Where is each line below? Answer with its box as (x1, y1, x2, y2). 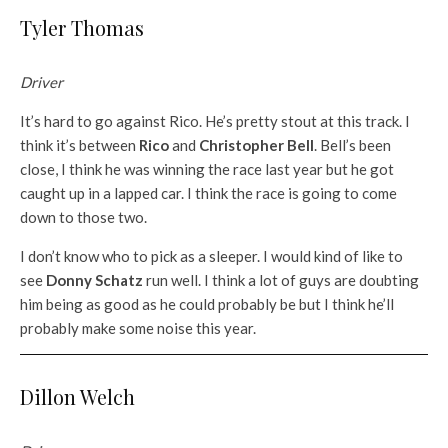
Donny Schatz (46, 271, 143, 290)
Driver (20, 73, 63, 92)
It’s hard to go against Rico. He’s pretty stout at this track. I (20, 112, 410, 131)
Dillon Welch (20, 383, 135, 411)
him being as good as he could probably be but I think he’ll (20, 295, 394, 314)
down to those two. (20, 208, 147, 227)
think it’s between (20, 136, 139, 155)
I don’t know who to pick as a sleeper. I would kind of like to (20, 247, 403, 266)
